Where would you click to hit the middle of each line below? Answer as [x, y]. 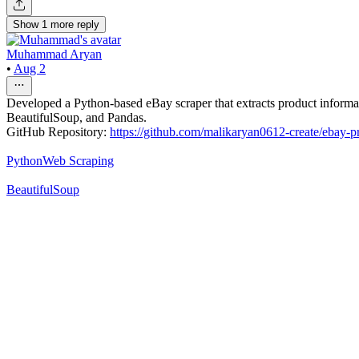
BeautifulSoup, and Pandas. [77, 118]
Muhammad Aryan [54, 54]
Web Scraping [78, 161]
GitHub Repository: [58, 132]
